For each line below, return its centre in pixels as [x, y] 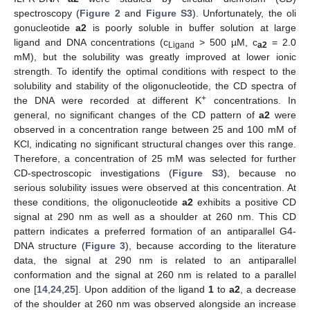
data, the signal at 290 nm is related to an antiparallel [155, 260]
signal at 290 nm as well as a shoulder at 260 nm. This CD [155, 216]
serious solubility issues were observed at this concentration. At [155, 187]
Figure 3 [105, 245]
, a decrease [268, 289]
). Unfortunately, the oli [244, 13]
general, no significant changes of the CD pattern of [137, 115]
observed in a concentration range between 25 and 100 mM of [155, 129]
